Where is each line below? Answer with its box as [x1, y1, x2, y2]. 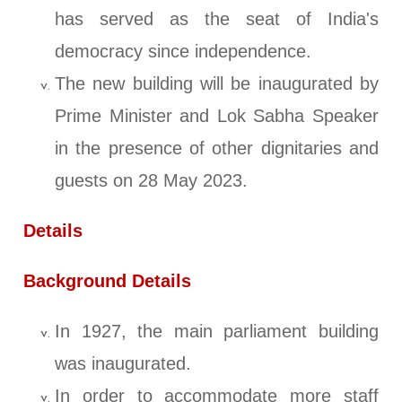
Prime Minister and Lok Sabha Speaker [55, 106, 379, 127]
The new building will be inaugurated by [55, 74, 379, 94]
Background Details [23, 271, 192, 292]
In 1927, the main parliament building [55, 321, 379, 342]
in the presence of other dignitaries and [55, 138, 379, 159]
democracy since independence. [55, 41, 312, 62]
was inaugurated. [55, 354, 192, 374]
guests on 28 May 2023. [55, 170, 249, 191]
